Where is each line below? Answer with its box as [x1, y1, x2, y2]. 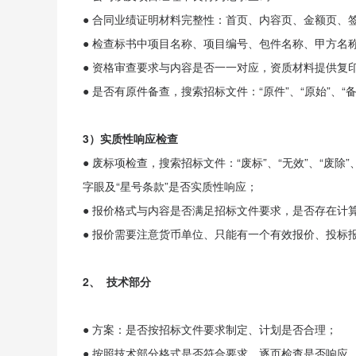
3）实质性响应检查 [83, 130, 178, 146]
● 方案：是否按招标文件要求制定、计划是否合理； [83, 321, 337, 337]
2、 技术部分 [83, 273, 151, 289]
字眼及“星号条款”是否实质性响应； [83, 178, 257, 194]
